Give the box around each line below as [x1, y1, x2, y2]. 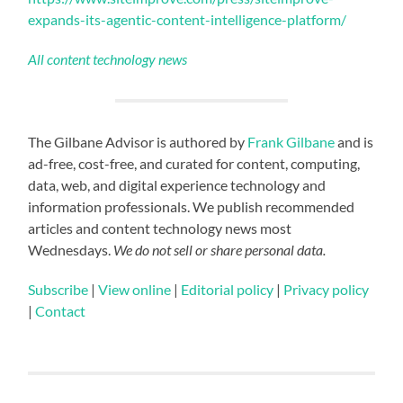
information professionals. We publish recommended [28, 197, 355, 215]
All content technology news [28, 49, 188, 67]
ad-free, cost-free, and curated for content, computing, [28, 154, 361, 172]
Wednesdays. [28, 240, 114, 258]
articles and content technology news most [28, 219, 292, 237]
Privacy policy [283, 280, 370, 298]
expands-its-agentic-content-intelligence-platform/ [28, 10, 347, 28]
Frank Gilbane [247, 132, 336, 150]
